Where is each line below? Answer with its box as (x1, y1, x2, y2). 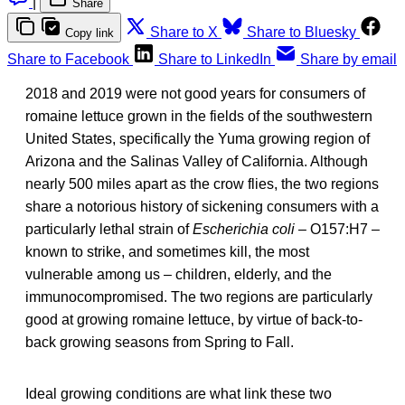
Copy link (65, 25, 114, 40)
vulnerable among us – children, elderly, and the (25, 266, 332, 282)
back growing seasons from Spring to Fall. (25, 334, 294, 350)
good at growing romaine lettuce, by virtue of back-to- (25, 311, 363, 327)
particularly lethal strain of (25, 221, 193, 237)
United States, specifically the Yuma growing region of (25, 130, 370, 146)
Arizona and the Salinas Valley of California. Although (25, 153, 368, 169)
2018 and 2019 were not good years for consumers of (25, 85, 365, 101)
